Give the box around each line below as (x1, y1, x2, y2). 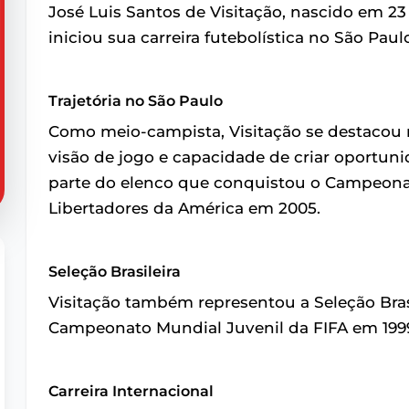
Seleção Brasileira (48, 263, 182, 281)
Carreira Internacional (48, 383, 215, 401)
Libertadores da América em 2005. (48, 199, 321, 218)
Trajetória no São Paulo (48, 92, 224, 110)
